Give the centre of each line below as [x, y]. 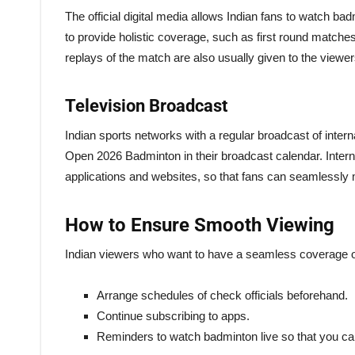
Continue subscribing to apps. [173, 315]
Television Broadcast [146, 105]
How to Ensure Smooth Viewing [200, 225]
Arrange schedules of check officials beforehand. [222, 295]
